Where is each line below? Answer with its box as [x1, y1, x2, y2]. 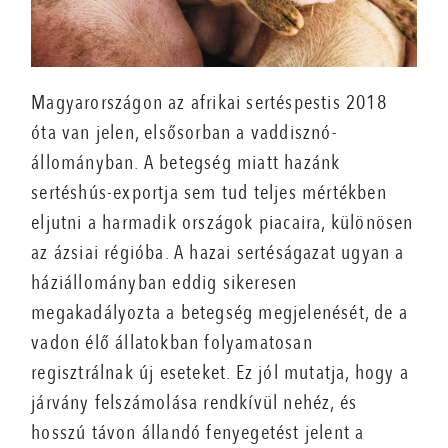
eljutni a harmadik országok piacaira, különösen [31, 208, 414, 236]
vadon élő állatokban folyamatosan [31, 328, 313, 356]
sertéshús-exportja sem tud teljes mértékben [31, 178, 387, 206]
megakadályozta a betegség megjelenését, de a [31, 298, 409, 326]
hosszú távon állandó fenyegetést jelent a [31, 418, 365, 446]
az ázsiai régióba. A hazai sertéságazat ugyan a [31, 238, 405, 266]
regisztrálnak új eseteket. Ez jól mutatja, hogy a [31, 358, 410, 386]
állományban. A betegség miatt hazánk [31, 148, 341, 176]
